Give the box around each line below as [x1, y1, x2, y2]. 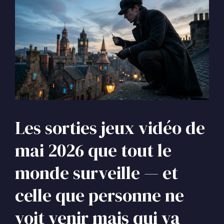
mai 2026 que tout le [15, 138, 171, 163]
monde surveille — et [15, 161, 178, 185]
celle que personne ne [15, 183, 184, 208]
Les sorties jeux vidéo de [15, 116, 205, 140]
